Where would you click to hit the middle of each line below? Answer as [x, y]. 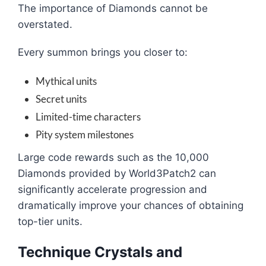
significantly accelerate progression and [113, 190]
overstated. [45, 25]
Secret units [61, 99]
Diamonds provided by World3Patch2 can [117, 174]
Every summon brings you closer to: [103, 53]
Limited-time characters [88, 117]
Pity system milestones [85, 135]
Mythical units [66, 81]
